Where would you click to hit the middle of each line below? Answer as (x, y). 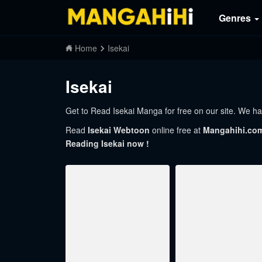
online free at (176, 130)
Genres (236, 18)
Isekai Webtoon (119, 130)
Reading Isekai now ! (107, 143)
